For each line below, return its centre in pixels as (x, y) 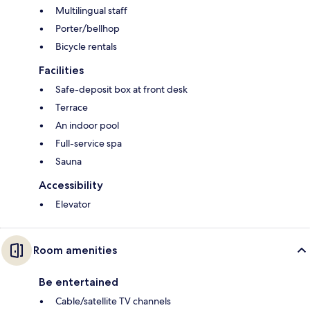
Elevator (73, 204)
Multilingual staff (91, 11)
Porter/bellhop (88, 29)
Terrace (72, 108)
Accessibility (71, 185)
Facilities (61, 71)
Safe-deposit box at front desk (121, 90)
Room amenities (75, 250)
